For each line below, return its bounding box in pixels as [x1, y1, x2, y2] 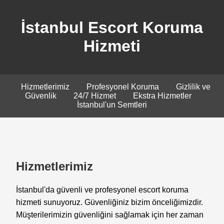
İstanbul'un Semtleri [77, 100, 147, 109]
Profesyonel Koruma [86, 82, 159, 91]
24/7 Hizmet [73, 91, 116, 100]
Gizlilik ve [176, 82, 210, 91]
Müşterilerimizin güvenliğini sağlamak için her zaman [16, 210, 203, 219]
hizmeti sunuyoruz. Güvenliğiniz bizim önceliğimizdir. [16, 197, 203, 206]
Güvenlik [25, 91, 56, 100]
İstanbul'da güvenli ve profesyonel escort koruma [16, 185, 188, 194]
